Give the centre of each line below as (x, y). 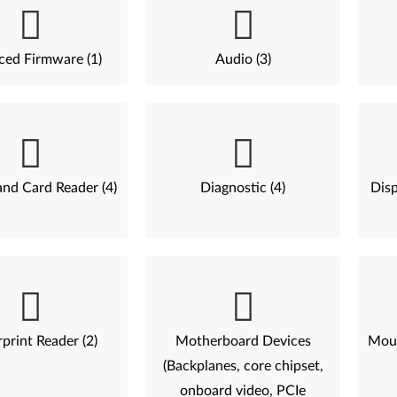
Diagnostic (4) (243, 188)
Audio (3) (243, 59)
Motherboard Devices (243, 341)
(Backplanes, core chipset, (243, 366)
